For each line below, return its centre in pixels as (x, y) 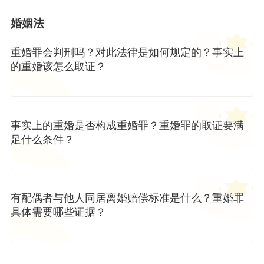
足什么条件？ (42, 139)
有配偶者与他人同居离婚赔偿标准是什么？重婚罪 (127, 198)
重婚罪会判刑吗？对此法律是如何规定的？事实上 (127, 52)
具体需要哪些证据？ (58, 212)
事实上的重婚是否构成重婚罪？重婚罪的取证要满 (127, 125)
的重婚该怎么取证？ (58, 66)
